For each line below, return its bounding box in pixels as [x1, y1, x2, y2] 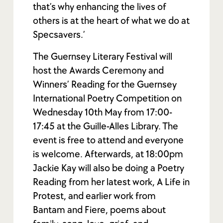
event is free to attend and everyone [33, 134, 184, 146]
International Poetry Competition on [33, 92, 182, 105]
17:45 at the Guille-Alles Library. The [33, 120, 179, 132]
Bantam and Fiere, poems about [33, 204, 166, 216]
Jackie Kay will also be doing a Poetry [33, 162, 185, 174]
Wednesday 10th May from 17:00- [33, 106, 173, 118]
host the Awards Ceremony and [33, 64, 164, 77]
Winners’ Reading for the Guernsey [33, 78, 177, 91]
